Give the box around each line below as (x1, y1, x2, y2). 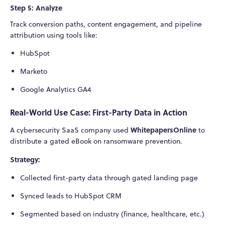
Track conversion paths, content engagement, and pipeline (10, 19, 202, 29)
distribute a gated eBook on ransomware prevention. (10, 136, 182, 147)
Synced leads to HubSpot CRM (20, 191, 122, 201)
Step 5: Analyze (10, 2, 62, 13)
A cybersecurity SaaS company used (10, 125, 131, 136)
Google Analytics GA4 (20, 84, 91, 94)
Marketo (20, 66, 47, 76)
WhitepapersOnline (131, 125, 196, 135)
